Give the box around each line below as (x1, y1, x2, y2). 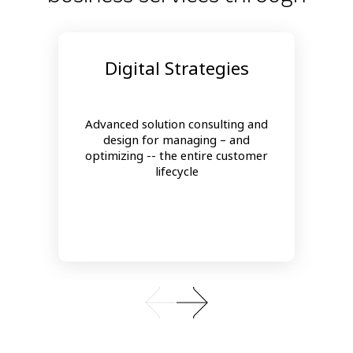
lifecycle (154, 163, 199, 180)
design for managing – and (103, 132, 250, 148)
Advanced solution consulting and (85, 116, 268, 132)
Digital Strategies (104, 56, 249, 81)
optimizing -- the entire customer (85, 147, 268, 164)
